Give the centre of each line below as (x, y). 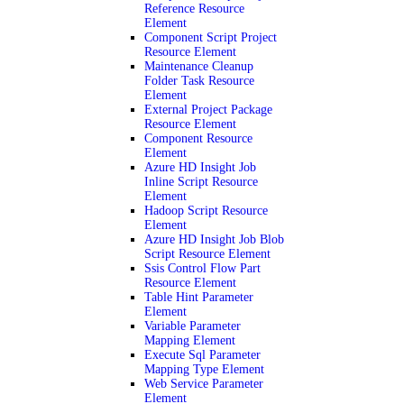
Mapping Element (190, 340)
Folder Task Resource (199, 81)
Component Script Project (211, 37)
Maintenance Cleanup (199, 66)
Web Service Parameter (204, 384)
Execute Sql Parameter (202, 355)
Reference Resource (194, 9)
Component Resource (198, 138)
